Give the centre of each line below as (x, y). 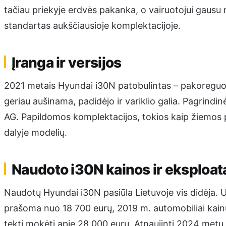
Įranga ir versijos (67, 62)
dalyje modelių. (36, 133)
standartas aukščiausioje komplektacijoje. (92, 26)
